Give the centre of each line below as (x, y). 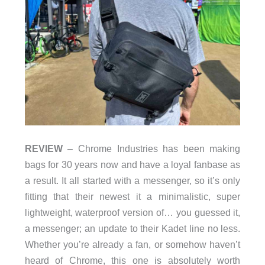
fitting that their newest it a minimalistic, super (132, 197)
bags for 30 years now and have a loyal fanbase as (132, 165)
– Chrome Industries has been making (151, 149)
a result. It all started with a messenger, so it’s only (132, 181)
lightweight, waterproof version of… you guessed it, (132, 213)
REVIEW (43, 149)
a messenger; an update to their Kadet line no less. (132, 229)
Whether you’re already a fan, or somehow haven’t (132, 245)
